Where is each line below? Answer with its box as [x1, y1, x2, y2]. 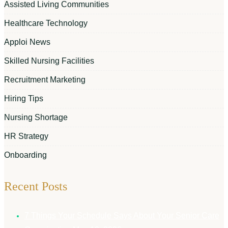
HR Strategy [4, 131, 48, 140]
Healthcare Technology [4, 18, 88, 27]
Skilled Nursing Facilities [4, 56, 94, 65]
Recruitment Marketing [4, 75, 85, 84]
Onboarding [4, 150, 47, 159]
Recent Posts [4, 180, 67, 193]
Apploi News [4, 37, 50, 46]
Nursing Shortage [4, 112, 68, 122]
